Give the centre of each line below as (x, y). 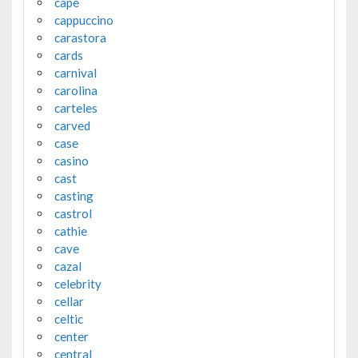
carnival (75, 72)
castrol (73, 213)
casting (74, 195)
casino (71, 160)
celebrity (78, 283)
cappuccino (84, 20)
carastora (80, 37)
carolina (76, 90)
